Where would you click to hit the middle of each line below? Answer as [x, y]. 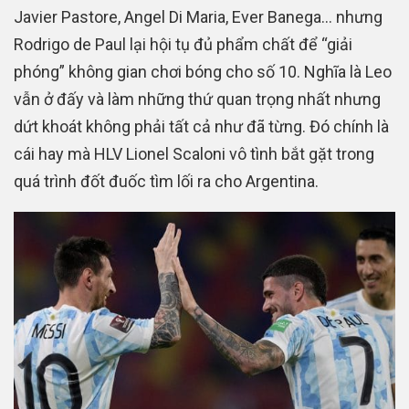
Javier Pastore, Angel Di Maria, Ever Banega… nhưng [198, 16]
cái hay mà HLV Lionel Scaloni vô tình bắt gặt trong [194, 153]
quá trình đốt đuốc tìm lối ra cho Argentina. [166, 181]
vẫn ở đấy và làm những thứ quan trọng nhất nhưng [197, 99]
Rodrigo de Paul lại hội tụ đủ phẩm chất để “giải [183, 44]
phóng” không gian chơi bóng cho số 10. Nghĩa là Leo [203, 71]
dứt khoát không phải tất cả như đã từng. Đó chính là [201, 126]
